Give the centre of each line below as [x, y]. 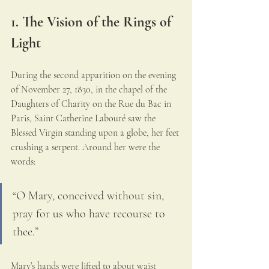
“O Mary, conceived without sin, [90, 196]
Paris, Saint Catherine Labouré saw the [84, 119]
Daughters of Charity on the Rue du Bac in [92, 104]
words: [23, 162]
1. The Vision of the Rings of [93, 22]
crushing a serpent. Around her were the [86, 147]
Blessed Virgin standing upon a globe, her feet [96, 133]
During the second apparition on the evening [95, 75]
